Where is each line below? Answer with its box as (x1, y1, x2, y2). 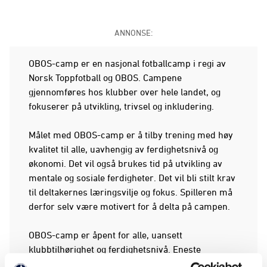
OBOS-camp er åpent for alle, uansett (29, 229, 182, 240)
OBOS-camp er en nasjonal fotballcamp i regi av (29, 57, 226, 69)
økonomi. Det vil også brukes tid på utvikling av (29, 157, 222, 169)
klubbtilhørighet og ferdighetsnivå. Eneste (29, 243, 201, 254)
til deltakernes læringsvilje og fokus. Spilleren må (29, 186, 232, 197)
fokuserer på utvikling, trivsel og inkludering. (29, 100, 216, 111)
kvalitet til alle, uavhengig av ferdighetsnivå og (29, 143, 218, 154)
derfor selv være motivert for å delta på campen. (29, 200, 232, 212)
